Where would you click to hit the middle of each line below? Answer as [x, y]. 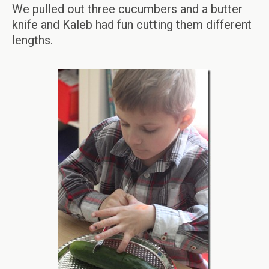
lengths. [32, 40]
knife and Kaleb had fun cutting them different [132, 25]
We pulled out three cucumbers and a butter [127, 9]
